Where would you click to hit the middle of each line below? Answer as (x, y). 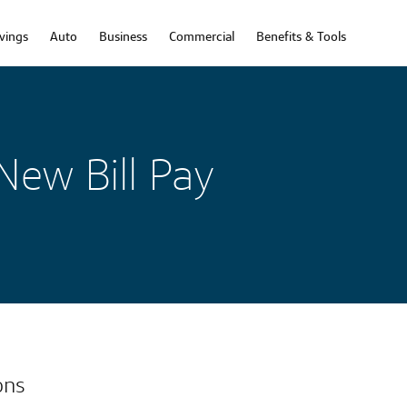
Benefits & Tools (301, 36)
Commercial (202, 36)
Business (123, 36)
